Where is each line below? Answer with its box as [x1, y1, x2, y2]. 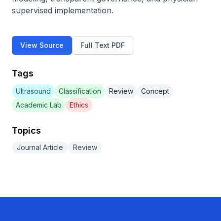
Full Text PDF [80, 41, 125, 49]
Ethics [70, 101, 88, 109]
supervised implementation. [12, 5, 113, 15]
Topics [12, 125, 41, 136]
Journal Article [17, 143, 63, 151]
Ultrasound [16, 87, 51, 95]
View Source [20, 41, 64, 49]
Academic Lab [16, 101, 62, 109]
